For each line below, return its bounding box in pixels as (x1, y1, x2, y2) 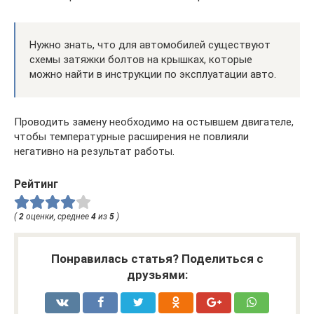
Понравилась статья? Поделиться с (50, 252, 264, 266)
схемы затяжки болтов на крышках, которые (29, 53, 252, 66)
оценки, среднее (24, 212, 91, 222)
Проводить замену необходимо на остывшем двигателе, (14, 115, 294, 128)
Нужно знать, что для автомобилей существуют (29, 38, 271, 51)
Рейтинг (14, 177, 58, 191)
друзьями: (126, 268, 188, 282)
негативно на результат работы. (14, 144, 175, 158)
